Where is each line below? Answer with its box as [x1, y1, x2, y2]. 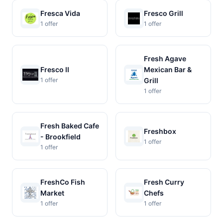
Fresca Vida [40, 9, 80, 17]
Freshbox [144, 127, 176, 135]
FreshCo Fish [40, 178, 85, 186]
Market [40, 189, 64, 197]
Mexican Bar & [144, 65, 192, 74]
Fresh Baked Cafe [40, 121, 99, 130]
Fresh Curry [144, 178, 184, 186]
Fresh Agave [144, 54, 186, 63]
